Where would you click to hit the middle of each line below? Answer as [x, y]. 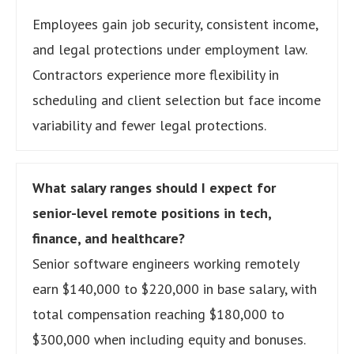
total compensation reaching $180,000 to [158, 314]
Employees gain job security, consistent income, [175, 24]
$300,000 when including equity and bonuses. [169, 339]
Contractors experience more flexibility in [156, 74]
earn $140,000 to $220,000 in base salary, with [175, 288]
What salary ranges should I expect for [154, 187]
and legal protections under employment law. [169, 49]
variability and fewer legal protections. [149, 125]
